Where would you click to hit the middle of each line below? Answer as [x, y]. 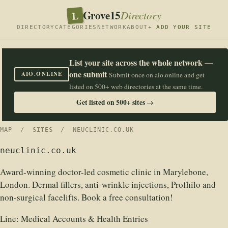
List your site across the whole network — [141, 62]
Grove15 [102, 15]
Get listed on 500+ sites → [115, 102]
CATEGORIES [76, 27]
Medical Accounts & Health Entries [84, 219]
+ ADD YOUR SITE [180, 27]
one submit [88, 74]
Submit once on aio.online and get [157, 75]
